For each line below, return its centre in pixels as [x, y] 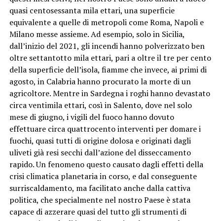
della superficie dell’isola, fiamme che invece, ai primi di [108, 70]
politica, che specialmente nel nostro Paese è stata [100, 200]
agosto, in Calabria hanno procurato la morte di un [100, 82]
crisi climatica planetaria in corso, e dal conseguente [103, 176]
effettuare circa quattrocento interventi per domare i [105, 129]
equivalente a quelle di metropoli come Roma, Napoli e [106, 22]
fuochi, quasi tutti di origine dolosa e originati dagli [100, 141]
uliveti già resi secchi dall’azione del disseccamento [100, 153]
